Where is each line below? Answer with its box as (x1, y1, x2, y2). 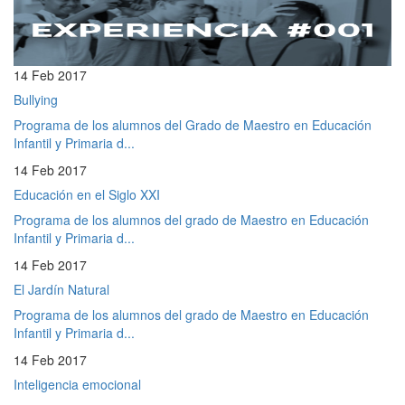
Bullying (14, 89, 58, 108)
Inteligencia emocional (14, 374, 141, 393)
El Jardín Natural (14, 279, 109, 298)
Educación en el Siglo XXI (14, 184, 160, 203)
